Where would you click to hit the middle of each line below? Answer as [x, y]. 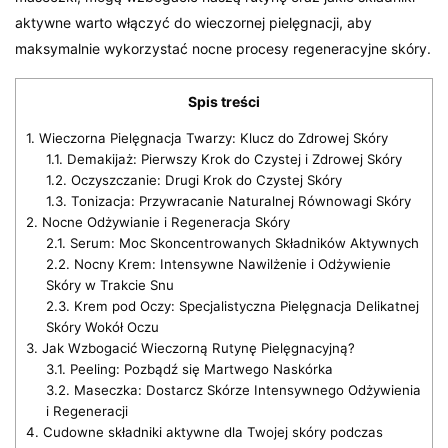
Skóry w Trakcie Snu [109, 284]
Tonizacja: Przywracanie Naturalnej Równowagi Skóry [238, 200]
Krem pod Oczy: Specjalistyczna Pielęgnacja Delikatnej [244, 305]
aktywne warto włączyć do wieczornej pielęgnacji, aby [194, 22]
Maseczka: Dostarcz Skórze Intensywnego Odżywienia [245, 389]
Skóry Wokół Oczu [102, 326]
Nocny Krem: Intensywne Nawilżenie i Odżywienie [230, 263]
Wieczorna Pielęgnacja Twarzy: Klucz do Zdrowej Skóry [211, 137]
